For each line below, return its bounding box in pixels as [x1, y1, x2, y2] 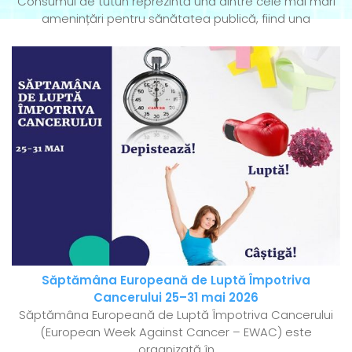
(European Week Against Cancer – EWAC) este [40, 324, 312, 341]
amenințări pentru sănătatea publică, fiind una [42, 10, 310, 27]
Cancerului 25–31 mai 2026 [93, 289, 258, 306]
